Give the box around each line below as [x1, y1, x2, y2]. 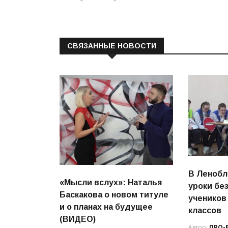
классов [188, 206, 222, 215]
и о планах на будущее [60, 202, 153, 211]
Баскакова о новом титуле [60, 190, 168, 199]
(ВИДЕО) [60, 214, 96, 223]
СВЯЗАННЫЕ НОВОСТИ [67, 41, 156, 50]
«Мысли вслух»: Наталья [60, 178, 162, 187]
